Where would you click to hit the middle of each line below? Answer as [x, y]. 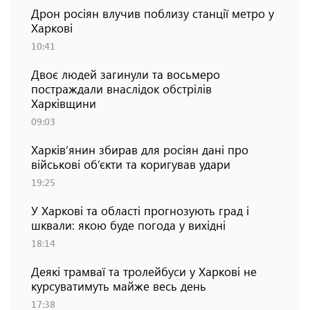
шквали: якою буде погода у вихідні [128, 225]
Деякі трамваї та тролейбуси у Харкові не [144, 272]
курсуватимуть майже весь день [119, 286]
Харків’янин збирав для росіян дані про [140, 150]
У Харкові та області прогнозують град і [140, 211]
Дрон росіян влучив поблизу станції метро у [153, 13]
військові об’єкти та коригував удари [131, 164]
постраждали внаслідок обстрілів [121, 89]
